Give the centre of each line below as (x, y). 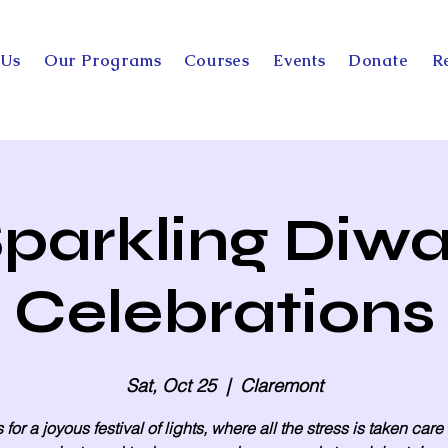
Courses (217, 60)
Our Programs (102, 60)
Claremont (281, 385)
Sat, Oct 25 (170, 385)
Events (299, 60)
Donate (378, 60)
